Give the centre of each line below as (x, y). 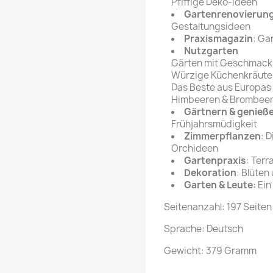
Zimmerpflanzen (222, 136)
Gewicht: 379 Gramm (210, 251)
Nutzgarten (211, 51)
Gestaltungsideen (211, 27)
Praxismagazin (218, 39)
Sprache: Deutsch (204, 229)
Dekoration (210, 173)
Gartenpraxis (215, 161)
